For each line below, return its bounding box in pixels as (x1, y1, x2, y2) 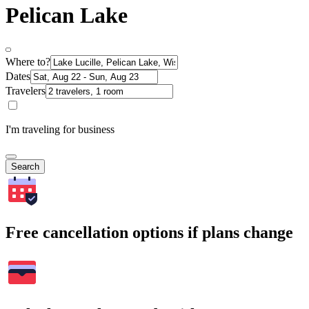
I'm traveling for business (6, 123, 114, 136)
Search (11, 161, 39, 172)
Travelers (6, 85, 46, 97)
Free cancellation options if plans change (6, 223, 293, 242)
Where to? (6, 56, 50, 68)
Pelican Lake (6, 2, 128, 28)
